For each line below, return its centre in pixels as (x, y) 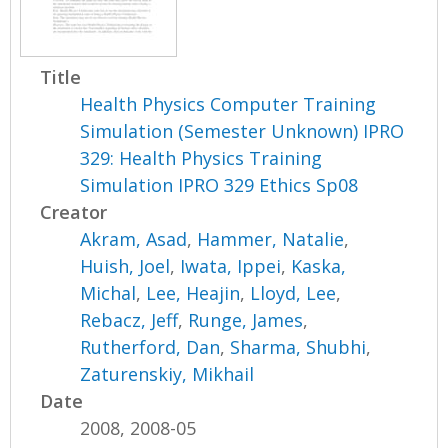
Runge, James (246, 319)
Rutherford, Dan (150, 346)
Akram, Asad (134, 238)
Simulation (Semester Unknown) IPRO (242, 130)
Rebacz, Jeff (129, 319)
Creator (74, 211)
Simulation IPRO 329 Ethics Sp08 (219, 184)
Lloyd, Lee (293, 292)
